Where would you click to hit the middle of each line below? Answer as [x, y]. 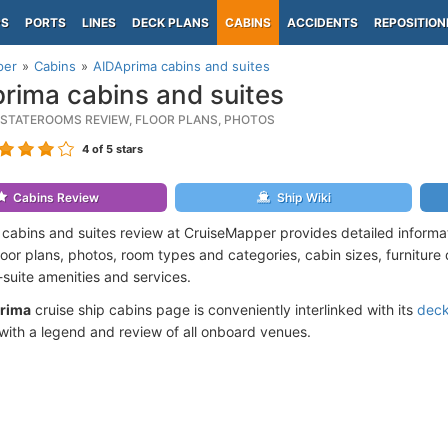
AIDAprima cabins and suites [181, 66]
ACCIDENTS [322, 22]
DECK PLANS [170, 22]
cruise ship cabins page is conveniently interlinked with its [224, 309]
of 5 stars [116, 149]
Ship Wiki [303, 197]
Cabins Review [56, 197]
